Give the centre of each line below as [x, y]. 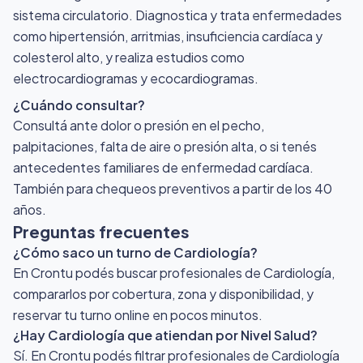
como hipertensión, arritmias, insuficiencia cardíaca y [168, 36]
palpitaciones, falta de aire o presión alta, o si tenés [165, 146]
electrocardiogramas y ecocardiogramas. [136, 78]
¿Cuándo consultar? [79, 105]
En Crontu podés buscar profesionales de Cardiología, [174, 272]
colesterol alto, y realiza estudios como [129, 57]
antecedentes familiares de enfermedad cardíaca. [163, 167]
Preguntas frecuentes [101, 231]
